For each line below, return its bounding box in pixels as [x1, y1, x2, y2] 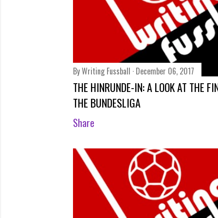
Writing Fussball [82, 65, 130, 77]
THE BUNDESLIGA [73, 95, 141, 110]
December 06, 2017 [136, 65, 194, 77]
